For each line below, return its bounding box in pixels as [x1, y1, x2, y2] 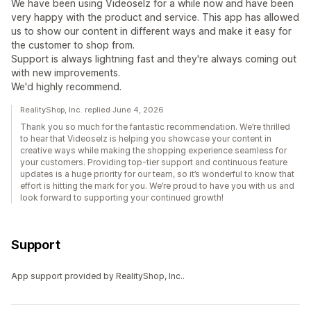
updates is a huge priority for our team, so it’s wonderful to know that [20, 169, 294, 180]
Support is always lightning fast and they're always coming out [11, 53, 296, 65]
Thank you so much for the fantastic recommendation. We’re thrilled [20, 121, 290, 133]
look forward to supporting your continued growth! [20, 192, 224, 203]
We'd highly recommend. [11, 81, 121, 93]
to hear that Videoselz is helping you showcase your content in [20, 133, 271, 144]
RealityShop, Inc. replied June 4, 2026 [20, 105, 164, 115]
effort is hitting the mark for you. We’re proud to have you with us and [20, 180, 294, 192]
